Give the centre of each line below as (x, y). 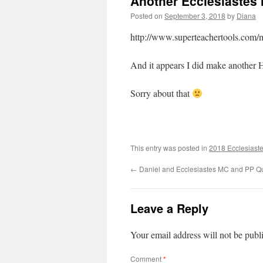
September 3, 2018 (195, 16)
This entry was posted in (170, 148)
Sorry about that (161, 93)
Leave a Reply (169, 208)
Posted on (146, 16)
